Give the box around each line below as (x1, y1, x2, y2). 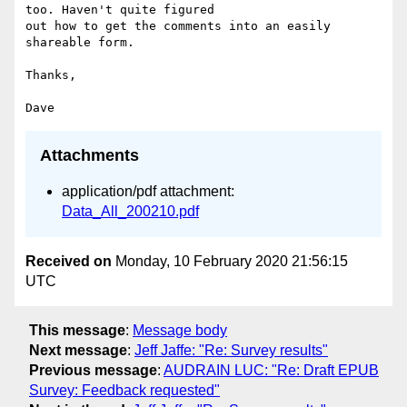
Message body (133, 323, 227, 339)
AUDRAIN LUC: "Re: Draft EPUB (164, 362, 379, 379)
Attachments (40, 146, 139, 165)
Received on (25, 253, 112, 269)
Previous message (29, 362, 157, 379)
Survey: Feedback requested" (29, 382, 220, 399)
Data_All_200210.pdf (62, 203, 199, 220)
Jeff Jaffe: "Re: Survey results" (134, 342, 328, 359)
